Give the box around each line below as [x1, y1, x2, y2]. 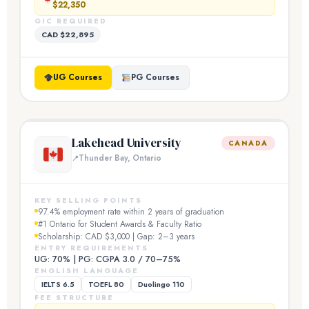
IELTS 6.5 [41, 278, 74, 290]
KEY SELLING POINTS [34, 195, 142, 206]
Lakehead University [71, 134, 181, 151]
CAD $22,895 [41, 28, 94, 40]
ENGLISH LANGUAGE [34, 265, 139, 276]
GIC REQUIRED [34, 15, 107, 26]
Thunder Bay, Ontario [78, 152, 161, 163]
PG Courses [130, 72, 179, 83]
